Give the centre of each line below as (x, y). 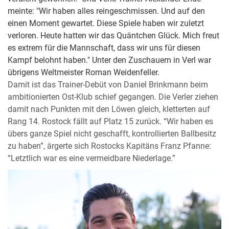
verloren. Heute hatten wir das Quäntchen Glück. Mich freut (113, 36)
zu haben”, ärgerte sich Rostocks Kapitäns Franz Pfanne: (109, 146)
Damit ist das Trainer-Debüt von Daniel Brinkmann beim (108, 85)
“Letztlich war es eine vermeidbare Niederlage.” (91, 158)
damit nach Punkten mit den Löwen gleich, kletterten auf (109, 109)
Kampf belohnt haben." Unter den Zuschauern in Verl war (109, 60)
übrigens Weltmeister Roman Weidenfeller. (84, 72)
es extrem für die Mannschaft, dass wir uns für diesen (104, 48)
